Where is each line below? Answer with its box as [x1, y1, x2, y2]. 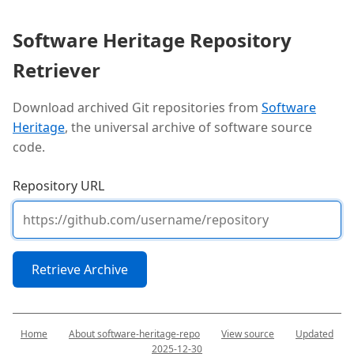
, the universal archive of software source [65, 119, 312, 137]
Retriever [13, 57, 100, 84]
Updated [296, 327, 333, 341]
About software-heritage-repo [69, 327, 200, 341]
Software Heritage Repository [13, 27, 292, 54]
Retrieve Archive [32, 261, 128, 279]
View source [221, 327, 274, 341]
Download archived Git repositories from [13, 99, 262, 117]
